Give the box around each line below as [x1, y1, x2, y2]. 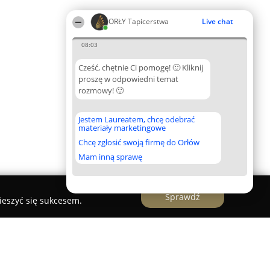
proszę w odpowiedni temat [78, 74, 178, 84]
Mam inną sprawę [78, 151, 142, 162]
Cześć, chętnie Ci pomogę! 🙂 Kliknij [78, 62, 203, 73]
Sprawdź [165, 190, 200, 202]
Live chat [202, 16, 233, 27]
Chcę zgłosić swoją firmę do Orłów [78, 137, 199, 148]
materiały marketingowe [78, 122, 166, 133]
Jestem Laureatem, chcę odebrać [78, 114, 195, 125]
